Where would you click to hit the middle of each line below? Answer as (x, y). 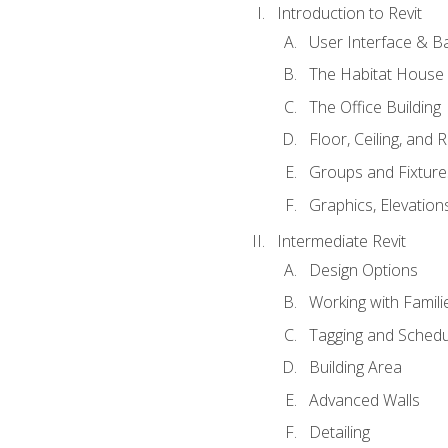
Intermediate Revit (341, 241)
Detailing (339, 432)
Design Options (363, 269)
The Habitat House (376, 74)
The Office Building (374, 106)
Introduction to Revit (349, 13)
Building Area (355, 367)
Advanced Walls (364, 399)
